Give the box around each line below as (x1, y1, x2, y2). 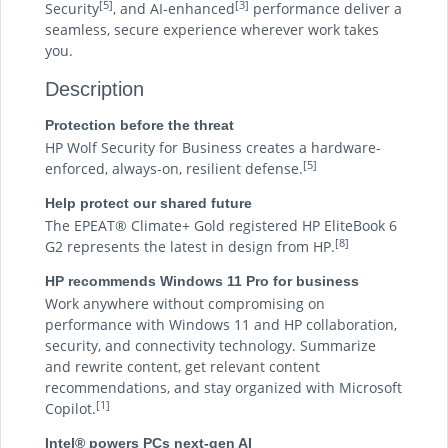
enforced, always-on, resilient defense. (45, 159, 303, 178)
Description (45, 78, 144, 100)
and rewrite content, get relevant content (45, 357, 320, 376)
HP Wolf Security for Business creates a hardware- (45, 138, 381, 157)
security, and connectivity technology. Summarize (45, 336, 376, 355)
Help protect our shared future (45, 195, 252, 211)
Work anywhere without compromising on (45, 294, 325, 313)
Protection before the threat (45, 117, 234, 133)
